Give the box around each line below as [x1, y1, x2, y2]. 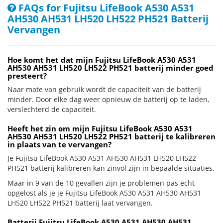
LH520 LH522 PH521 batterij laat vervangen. [7, 198, 153, 208]
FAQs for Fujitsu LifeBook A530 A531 [16, 1, 194, 14]
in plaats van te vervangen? [7, 139, 111, 149]
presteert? [7, 71, 47, 81]
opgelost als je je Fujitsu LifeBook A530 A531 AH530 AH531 [7, 188, 201, 198]
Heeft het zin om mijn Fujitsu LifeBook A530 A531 [7, 123, 193, 133]
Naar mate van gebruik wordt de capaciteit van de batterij [7, 85, 201, 94]
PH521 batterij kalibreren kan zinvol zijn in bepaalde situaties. [7, 163, 215, 173]
